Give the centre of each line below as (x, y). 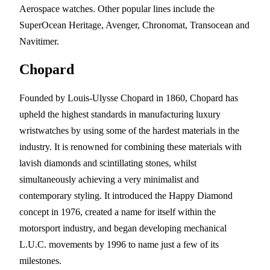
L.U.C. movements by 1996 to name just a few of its (119, 244)
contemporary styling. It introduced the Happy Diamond (126, 195)
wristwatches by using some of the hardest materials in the (129, 130)
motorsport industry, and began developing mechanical (123, 228)
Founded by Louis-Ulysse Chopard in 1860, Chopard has (129, 98)
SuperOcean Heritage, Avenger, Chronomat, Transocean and (134, 25)
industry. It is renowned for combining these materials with (130, 146)
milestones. (40, 260)
